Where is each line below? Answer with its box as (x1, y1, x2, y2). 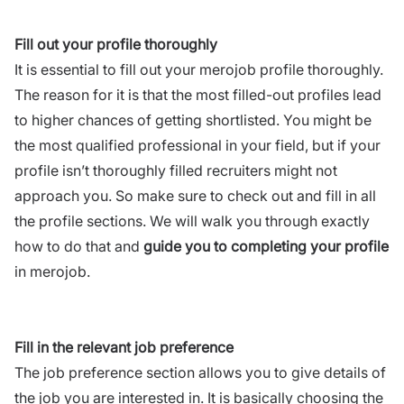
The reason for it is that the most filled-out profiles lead (14, 86, 381, 105)
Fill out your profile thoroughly (14, 35, 217, 54)
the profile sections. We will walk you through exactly (14, 212, 370, 231)
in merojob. (14, 262, 94, 281)
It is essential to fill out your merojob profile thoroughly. (14, 60, 383, 79)
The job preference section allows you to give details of (14, 363, 386, 382)
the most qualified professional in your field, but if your (14, 136, 381, 155)
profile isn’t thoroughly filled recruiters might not (14, 161, 337, 180)
